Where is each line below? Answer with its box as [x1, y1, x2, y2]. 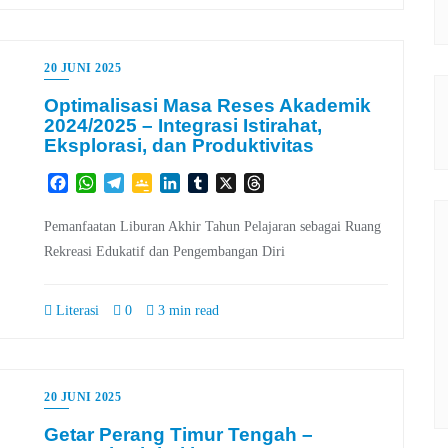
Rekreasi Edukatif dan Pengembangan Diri [44, 243, 285, 259]
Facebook [68, 173, 130, 191]
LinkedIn [180, 173, 238, 191]
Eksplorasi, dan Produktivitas [44, 134, 314, 156]
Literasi [52, 302, 99, 318]
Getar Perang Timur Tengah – [44, 423, 313, 445]
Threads [264, 173, 315, 191]
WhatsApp [96, 173, 164, 191]
